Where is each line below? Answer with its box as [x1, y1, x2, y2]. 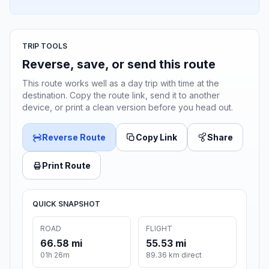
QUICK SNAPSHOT [32, 199, 100, 209]
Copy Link [136, 132, 177, 143]
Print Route [42, 160, 91, 171]
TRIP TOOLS [22, 41, 67, 51]
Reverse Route [42, 132, 106, 143]
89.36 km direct [146, 250, 202, 260]
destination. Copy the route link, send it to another [22, 90, 220, 101]
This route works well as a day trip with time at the [22, 78, 219, 89]
